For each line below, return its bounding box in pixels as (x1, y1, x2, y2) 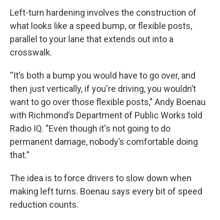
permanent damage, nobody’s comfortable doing (10, 136, 198, 147)
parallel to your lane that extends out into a (10, 33, 173, 44)
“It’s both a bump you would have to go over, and (10, 70, 195, 81)
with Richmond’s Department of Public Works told (10, 110, 202, 120)
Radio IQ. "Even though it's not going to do (10, 123, 170, 134)
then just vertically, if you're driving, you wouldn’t (10, 83, 196, 94)
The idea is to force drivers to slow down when (10, 172, 192, 183)
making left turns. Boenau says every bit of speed (10, 186, 202, 196)
